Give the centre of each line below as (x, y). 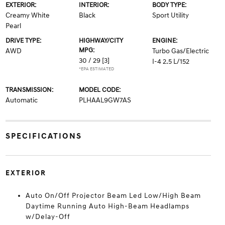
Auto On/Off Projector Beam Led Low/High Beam (113, 196)
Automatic (21, 100)
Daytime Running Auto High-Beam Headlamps (107, 206)
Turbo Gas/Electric (181, 51)
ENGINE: (165, 41)
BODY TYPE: (170, 5)
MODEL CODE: (99, 90)
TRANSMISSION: (29, 90)
